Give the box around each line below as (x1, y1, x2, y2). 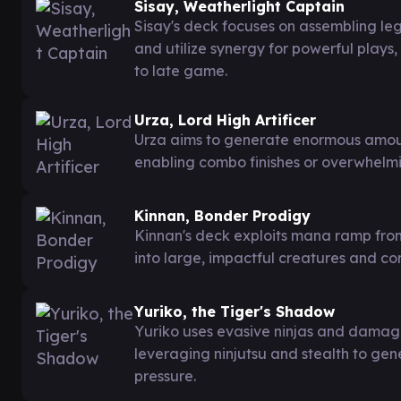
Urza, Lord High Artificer (134, 110, 316, 129)
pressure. (134, 366, 196, 385)
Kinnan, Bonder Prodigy (134, 206, 311, 225)
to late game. (134, 61, 227, 80)
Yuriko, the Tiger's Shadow (134, 302, 335, 320)
